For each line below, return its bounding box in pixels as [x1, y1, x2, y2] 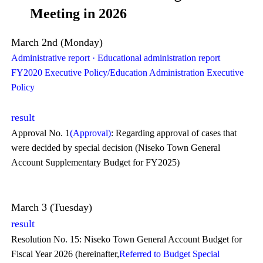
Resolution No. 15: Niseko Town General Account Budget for [11, 234, 242, 244]
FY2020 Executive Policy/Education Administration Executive [11, 68, 244, 77]
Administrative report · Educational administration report [11, 53, 221, 63]
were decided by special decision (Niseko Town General [11, 143, 221, 153]
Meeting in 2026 [30, 6, 127, 21]
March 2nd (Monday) [11, 36, 103, 48]
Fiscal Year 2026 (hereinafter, [11, 249, 120, 259]
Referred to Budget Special [119, 249, 220, 259]
